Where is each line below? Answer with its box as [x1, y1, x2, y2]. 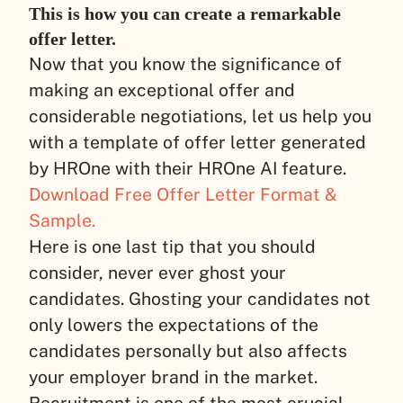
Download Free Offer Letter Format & [29, 184, 337, 204]
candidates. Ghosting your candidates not [29, 288, 371, 309]
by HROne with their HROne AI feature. [29, 157, 346, 178]
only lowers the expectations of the [29, 314, 318, 335]
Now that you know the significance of [29, 53, 342, 74]
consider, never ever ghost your [29, 262, 286, 282]
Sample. [29, 210, 95, 230]
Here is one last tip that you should [29, 236, 316, 256]
